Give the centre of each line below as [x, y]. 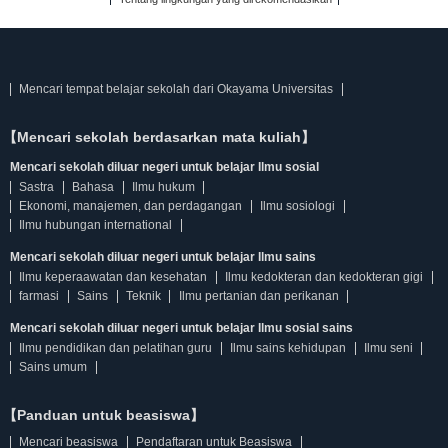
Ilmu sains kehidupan [288, 348]
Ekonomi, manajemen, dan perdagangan [131, 206]
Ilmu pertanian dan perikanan [258, 296]
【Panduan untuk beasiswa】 [103, 415]
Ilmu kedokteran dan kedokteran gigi [324, 277]
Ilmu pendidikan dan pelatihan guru [116, 348]
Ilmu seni [388, 348]
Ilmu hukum [163, 187]
